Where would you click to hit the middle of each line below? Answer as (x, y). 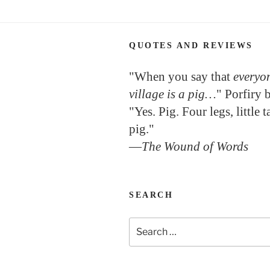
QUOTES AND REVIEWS (191, 45)
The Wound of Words (195, 146)
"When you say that (181, 76)
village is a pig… (173, 94)
